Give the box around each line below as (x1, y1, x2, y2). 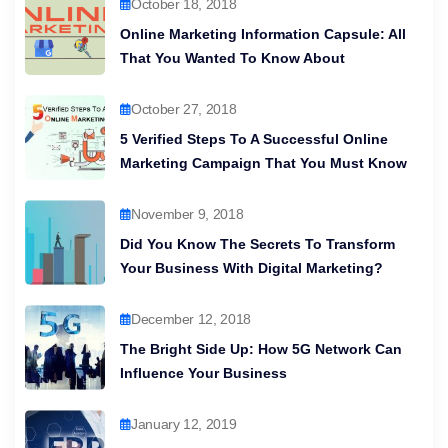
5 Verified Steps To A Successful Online (120, 130, 388, 147)
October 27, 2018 (131, 100, 237, 117)
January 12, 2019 (131, 415, 237, 432)
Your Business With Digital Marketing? (120, 259, 383, 276)
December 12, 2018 (131, 310, 251, 327)
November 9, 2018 (131, 205, 244, 222)
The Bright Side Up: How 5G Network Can (120, 340, 402, 357)
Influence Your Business (120, 364, 287, 381)
